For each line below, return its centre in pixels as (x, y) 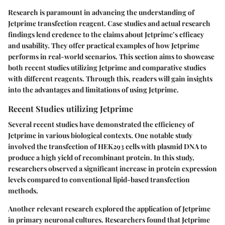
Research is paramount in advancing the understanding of (101, 13)
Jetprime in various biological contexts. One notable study (100, 136)
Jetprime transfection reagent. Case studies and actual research (109, 24)
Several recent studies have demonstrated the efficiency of (101, 125)
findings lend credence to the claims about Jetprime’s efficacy (106, 35)
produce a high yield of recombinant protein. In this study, (101, 158)
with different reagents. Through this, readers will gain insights (110, 79)
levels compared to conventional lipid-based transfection (99, 180)
